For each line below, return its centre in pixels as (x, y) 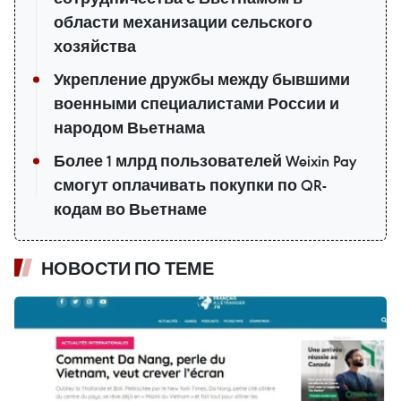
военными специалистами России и (196, 104)
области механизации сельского (183, 23)
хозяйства (95, 47)
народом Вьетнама (129, 128)
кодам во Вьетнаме (130, 210)
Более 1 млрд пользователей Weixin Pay (205, 162)
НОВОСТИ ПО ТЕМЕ (128, 269)
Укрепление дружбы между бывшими (202, 80)
